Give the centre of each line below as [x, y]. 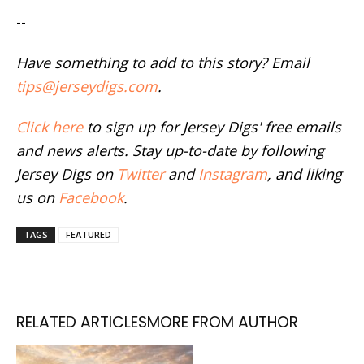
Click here [50, 127]
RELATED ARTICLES [82, 322]
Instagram [233, 174]
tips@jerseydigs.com [87, 86]
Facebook [91, 197]
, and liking [305, 174]
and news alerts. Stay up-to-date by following [170, 150]
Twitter [141, 174]
